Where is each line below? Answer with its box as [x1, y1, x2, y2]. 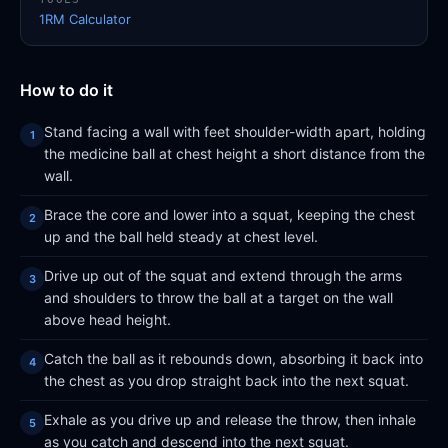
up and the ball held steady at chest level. [44, 228, 318, 245]
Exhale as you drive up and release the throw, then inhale [44, 411, 416, 428]
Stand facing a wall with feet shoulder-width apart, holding [44, 123, 426, 140]
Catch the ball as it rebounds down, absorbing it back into [44, 350, 423, 367]
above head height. [44, 311, 171, 328]
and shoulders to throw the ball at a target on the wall [44, 289, 393, 306]
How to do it [20, 80, 113, 100]
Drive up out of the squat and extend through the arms [44, 267, 402, 284]
